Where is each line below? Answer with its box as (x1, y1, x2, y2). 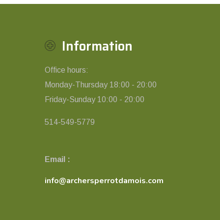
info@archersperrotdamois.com (45, 175, 164, 187)
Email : (45, 155, 70, 164)
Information (62, 36, 133, 56)
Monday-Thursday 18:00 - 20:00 (45, 81, 157, 89)
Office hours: (45, 66, 88, 75)
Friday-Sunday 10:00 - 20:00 (45, 95, 144, 104)
